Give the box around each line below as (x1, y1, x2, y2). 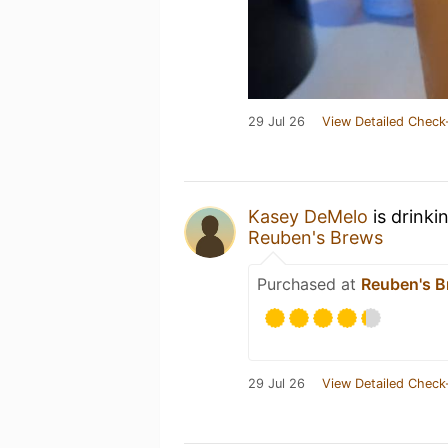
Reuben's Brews (248, 226, 383, 248)
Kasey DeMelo (248, 205, 368, 227)
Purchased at (257, 273, 361, 294)
